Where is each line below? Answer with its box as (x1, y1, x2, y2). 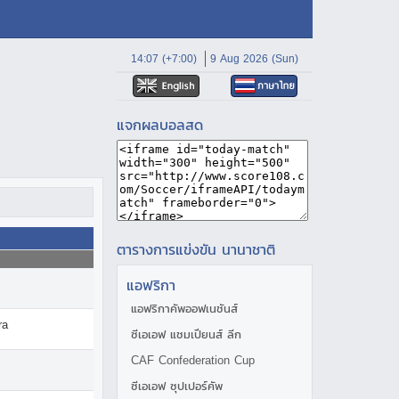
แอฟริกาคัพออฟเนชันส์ (131, 300, 238, 317)
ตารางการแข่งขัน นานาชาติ (117, 239, 275, 260)
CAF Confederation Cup (131, 352, 255, 369)
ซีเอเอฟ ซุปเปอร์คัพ (131, 378, 223, 395)
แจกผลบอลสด (117, 114, 203, 135)
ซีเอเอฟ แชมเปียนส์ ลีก (131, 326, 241, 343)
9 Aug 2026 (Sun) (210, 51, 298, 67)
